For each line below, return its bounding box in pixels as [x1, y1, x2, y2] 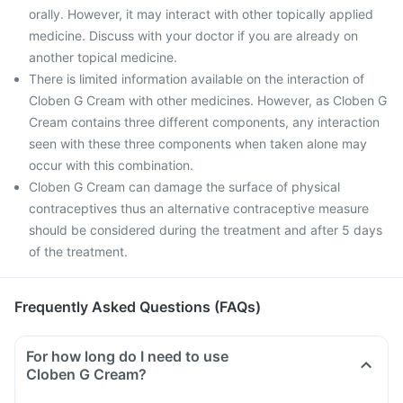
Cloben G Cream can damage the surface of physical [29, 179, 340, 194]
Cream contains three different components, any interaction [29, 114, 380, 130]
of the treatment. [29, 244, 128, 259]
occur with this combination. [29, 157, 193, 173]
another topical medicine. [29, 49, 177, 65]
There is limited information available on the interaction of [29, 71, 364, 86]
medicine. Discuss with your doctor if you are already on [29, 28, 358, 43]
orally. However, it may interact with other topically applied [29, 6, 373, 22]
